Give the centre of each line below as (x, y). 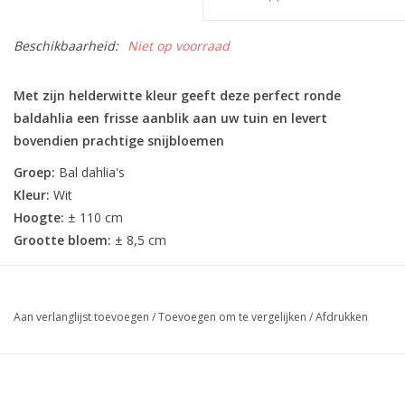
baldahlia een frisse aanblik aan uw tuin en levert (170, 118)
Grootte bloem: (62, 240)
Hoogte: (39, 217)
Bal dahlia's (90, 172)
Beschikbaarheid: (66, 45)
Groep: (34, 172)
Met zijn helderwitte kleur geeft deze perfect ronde (177, 95)
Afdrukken (342, 316)
